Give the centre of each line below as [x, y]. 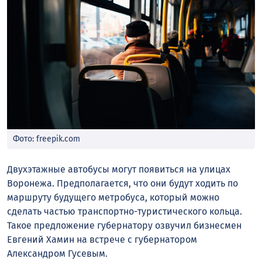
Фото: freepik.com [46, 139]
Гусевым [87, 254]
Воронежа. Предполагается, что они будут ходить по [123, 184]
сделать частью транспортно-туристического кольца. [125, 212]
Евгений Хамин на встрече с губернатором [102, 240]
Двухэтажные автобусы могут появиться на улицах [119, 170]
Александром [37, 254]
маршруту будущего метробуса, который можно [113, 198]
